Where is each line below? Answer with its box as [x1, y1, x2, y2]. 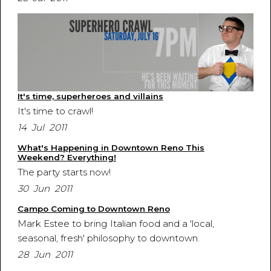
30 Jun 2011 [17, 183, 72, 195]
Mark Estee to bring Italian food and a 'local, [17, 218, 214, 230]
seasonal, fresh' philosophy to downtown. [17, 232, 200, 244]
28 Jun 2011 [17, 249, 73, 261]
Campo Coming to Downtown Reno [17, 204, 170, 214]
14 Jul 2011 [17, 122, 67, 134]
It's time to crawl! [17, 105, 93, 117]
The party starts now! [17, 166, 111, 178]
